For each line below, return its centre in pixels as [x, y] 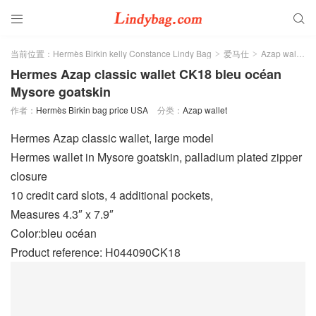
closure [29, 176]
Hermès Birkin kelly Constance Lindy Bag [132, 53]
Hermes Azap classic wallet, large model [112, 138]
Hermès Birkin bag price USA [92, 110]
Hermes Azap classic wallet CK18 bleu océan [146, 74]
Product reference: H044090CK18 [96, 252]
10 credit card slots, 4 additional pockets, [112, 195]
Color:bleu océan [54, 233]
